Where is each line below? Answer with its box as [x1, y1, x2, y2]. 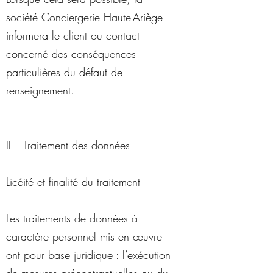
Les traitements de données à [6, 211, 138, 225]
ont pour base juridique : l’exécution [6, 247, 171, 262]
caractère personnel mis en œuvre [6, 229, 162, 244]
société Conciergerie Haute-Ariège [6, 10, 163, 24]
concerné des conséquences [6, 46, 136, 61]
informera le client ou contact [6, 28, 140, 43]
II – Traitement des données [6, 138, 130, 152]
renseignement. [6, 83, 74, 97]
